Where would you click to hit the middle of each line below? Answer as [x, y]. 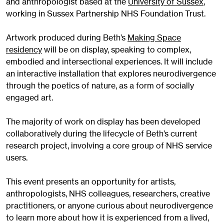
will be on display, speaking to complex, [116, 50]
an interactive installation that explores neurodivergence [111, 74]
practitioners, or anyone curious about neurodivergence [109, 206]
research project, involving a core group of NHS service [109, 146]
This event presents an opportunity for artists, [91, 182]
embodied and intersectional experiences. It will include [109, 62]
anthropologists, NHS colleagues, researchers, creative [108, 194]
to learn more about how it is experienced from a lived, [107, 218]
